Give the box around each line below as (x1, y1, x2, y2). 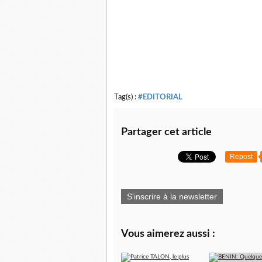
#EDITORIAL (138, 94, 182, 101)
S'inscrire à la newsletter (127, 192, 217, 201)
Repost (230, 153, 253, 161)
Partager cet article (121, 127, 212, 137)
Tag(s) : (114, 94, 138, 101)
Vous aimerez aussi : (121, 229, 215, 239)
